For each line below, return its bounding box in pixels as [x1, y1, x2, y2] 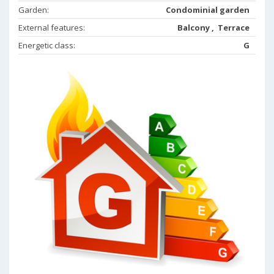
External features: [18, 21, 87, 33]
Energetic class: [18, 39, 77, 51]
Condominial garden [166, 4, 250, 15]
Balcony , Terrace [177, 21, 250, 33]
